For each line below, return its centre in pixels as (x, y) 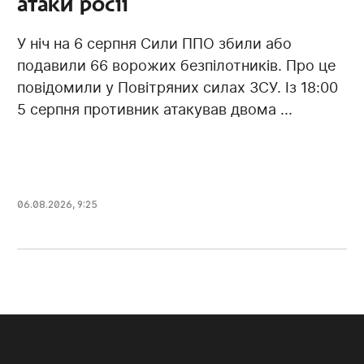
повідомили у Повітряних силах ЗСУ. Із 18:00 (178, 87)
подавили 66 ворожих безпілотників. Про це (177, 65)
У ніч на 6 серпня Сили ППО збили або (155, 43)
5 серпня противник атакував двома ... (155, 109)
